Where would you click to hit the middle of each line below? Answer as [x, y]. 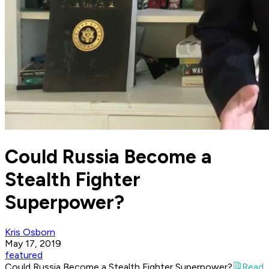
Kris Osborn [30, 232]
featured [24, 255]
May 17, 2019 [33, 244]
